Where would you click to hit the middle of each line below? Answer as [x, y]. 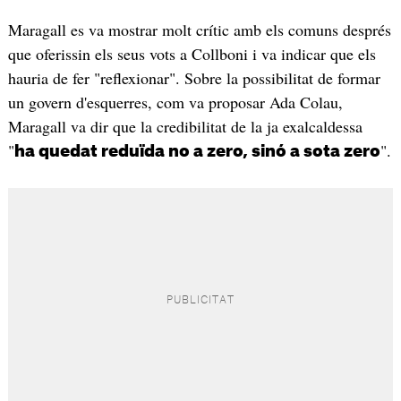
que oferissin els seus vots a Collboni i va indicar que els [192, 54]
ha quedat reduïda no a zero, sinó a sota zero [197, 152]
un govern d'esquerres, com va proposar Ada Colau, [175, 102]
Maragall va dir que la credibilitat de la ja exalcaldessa [185, 127]
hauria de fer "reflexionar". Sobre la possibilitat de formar [194, 78]
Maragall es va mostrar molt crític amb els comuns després [199, 30]
